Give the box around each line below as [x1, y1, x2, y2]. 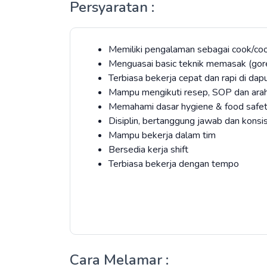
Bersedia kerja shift [108, 143, 191, 156]
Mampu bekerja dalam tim [108, 129, 218, 142]
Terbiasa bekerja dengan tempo [108, 157, 239, 170]
